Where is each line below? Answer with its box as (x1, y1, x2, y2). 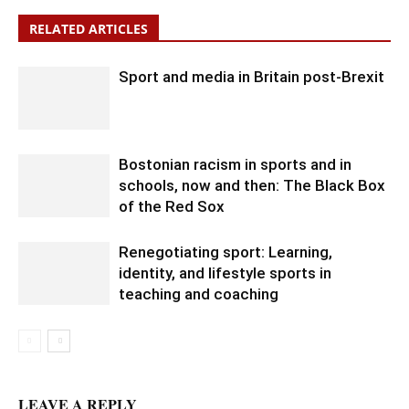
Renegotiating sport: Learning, (119, 243, 332, 261)
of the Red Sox (119, 197, 225, 215)
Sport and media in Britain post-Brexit (119, 68, 384, 86)
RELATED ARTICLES (29, 20, 148, 37)
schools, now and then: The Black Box (119, 176, 385, 194)
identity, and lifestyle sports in (119, 264, 331, 282)
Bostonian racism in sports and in (119, 155, 351, 173)
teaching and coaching (119, 285, 278, 303)
